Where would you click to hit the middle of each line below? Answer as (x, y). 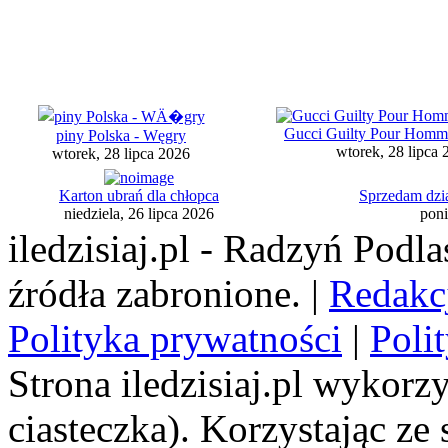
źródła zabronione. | (168, 294)
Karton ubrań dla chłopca (139, 196)
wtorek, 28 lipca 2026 (121, 154)
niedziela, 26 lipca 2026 (139, 214)
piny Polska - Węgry (121, 136)
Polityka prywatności (175, 339)
